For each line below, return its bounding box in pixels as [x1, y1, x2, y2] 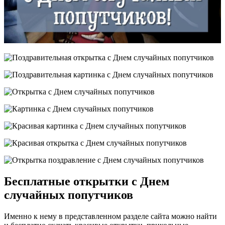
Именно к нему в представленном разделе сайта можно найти [4, 211, 217, 220]
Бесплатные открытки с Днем [4, 174, 169, 188]
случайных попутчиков [4, 188, 133, 201]
